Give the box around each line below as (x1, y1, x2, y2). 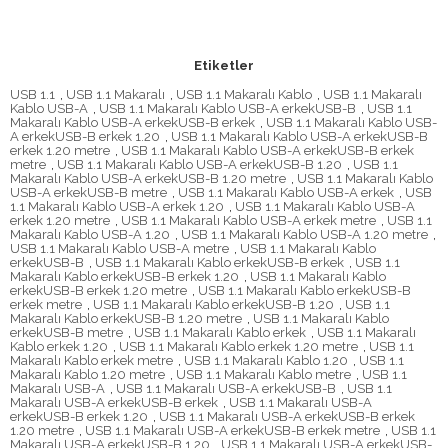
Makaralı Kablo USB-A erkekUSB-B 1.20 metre (10, 171, 286, 187)
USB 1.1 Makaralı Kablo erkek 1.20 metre (119, 339, 358, 355)
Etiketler (194, 58, 254, 74)
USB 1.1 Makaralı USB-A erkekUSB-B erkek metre (85, 423, 380, 439)
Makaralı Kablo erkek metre (10, 353, 173, 369)
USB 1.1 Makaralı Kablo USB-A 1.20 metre (181, 227, 428, 243)
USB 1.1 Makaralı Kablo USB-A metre (10, 241, 229, 257)
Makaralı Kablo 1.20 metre (10, 367, 165, 383)
